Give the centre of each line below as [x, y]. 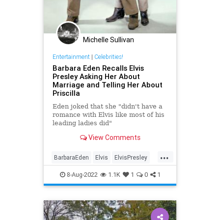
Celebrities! [109, 56]
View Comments [113, 138]
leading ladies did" [82, 123]
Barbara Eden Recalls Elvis [98, 68]
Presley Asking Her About [96, 76]
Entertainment [71, 56]
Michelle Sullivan [109, 40]
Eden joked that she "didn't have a [107, 106]
